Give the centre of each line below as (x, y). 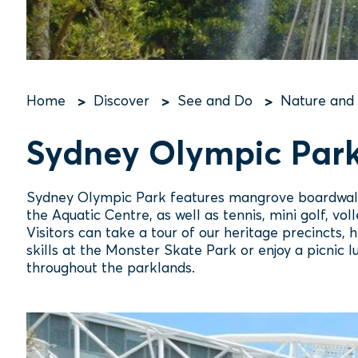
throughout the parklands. (111, 267)
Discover (121, 100)
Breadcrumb (121, 120)
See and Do (215, 100)
